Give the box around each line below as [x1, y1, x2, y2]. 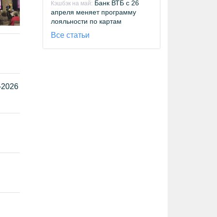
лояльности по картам [51, 17, 122, 25]
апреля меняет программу [51, 8, 136, 16]
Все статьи [51, 31, 90, 39]
